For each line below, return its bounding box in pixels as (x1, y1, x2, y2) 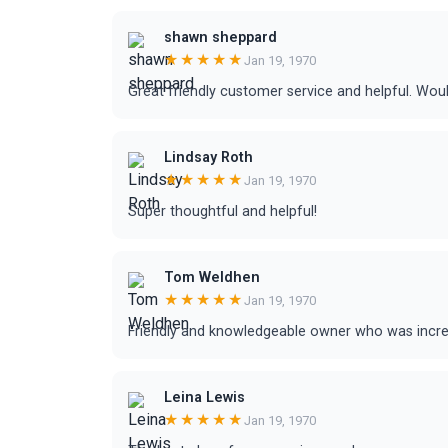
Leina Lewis (164, 389, 245, 406)
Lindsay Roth (164, 149, 253, 166)
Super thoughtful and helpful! (128, 203, 317, 220)
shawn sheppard (164, 29, 277, 46)
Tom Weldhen (164, 269, 260, 286)
